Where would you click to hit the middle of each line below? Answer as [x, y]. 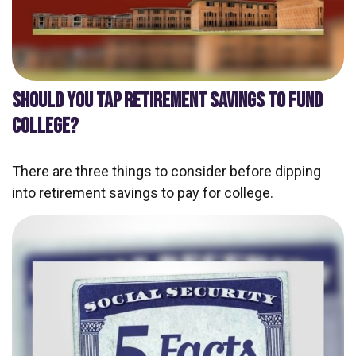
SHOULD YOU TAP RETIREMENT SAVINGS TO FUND [167, 101]
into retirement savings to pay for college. [143, 192]
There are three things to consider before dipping [166, 171]
